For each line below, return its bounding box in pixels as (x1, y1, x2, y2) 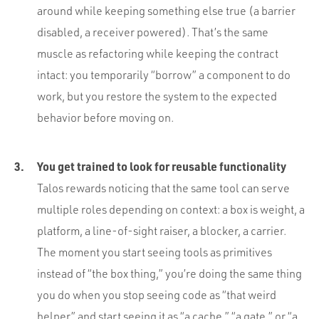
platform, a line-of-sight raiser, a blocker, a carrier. (37, 224, 286, 239)
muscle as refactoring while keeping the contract (37, 46, 278, 61)
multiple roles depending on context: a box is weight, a (37, 202, 305, 217)
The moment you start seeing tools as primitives (37, 245, 272, 260)
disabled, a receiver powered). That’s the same (37, 25, 268, 40)
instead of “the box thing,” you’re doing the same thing (37, 266, 302, 281)
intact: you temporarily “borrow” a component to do (37, 68, 291, 83)
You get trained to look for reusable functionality (37, 159, 286, 174)
